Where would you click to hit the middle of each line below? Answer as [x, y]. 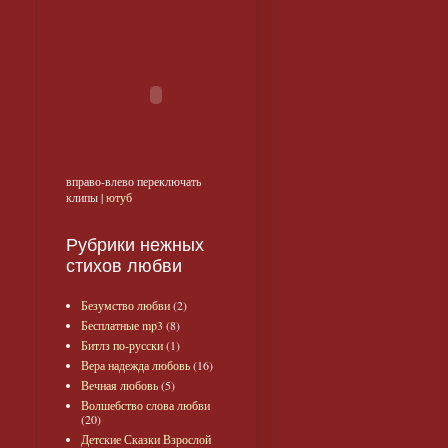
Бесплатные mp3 [122, 325]
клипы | [86, 197]
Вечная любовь [119, 385]
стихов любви [124, 266]
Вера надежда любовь [135, 365]
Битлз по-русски [122, 345]
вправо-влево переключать [133, 181]
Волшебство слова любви [145, 405]
